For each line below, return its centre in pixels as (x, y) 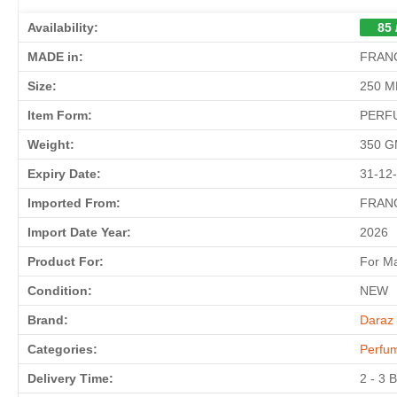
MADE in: (55, 57)
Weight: (51, 145)
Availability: (63, 28)
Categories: (62, 350)
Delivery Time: (70, 379)
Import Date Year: (79, 233)
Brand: (48, 320)
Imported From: (74, 203)
